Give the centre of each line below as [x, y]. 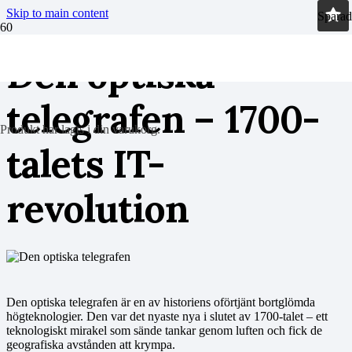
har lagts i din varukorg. [100, 129]
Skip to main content [57, 13]
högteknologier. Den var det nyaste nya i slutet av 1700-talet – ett [167, 316]
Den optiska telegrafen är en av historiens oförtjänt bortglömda [161, 302]
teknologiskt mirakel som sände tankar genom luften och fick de [164, 330]
